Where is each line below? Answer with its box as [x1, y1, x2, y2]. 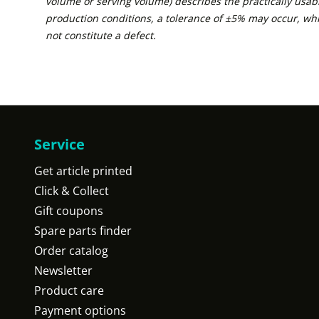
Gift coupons [34, 203, 103, 219]
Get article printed [34, 163, 132, 179]
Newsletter [34, 263, 93, 278]
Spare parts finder [34, 223, 132, 239]
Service [34, 135, 85, 154]
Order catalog [34, 243, 108, 258]
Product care [34, 283, 104, 298]
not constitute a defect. [46, 28, 156, 42]
